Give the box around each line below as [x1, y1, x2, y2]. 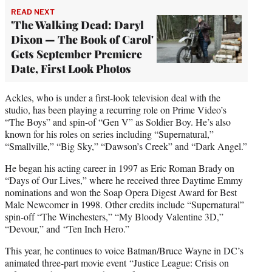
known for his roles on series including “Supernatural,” [5, 127, 214, 140]
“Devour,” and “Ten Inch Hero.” [5, 222, 129, 235]
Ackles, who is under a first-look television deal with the [5, 90, 220, 104]
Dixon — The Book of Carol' [11, 32, 154, 47]
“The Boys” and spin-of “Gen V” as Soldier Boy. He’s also [5, 115, 231, 128]
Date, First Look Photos [11, 61, 131, 76]
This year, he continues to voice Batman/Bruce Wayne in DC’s [5, 243, 243, 257]
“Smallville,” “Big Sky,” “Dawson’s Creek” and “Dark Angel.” [5, 139, 247, 152]
